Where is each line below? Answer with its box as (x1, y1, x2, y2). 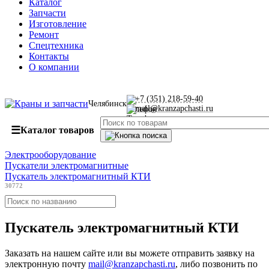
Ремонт (29, 29, 59, 40)
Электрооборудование (5, 150, 96, 160)
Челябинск (88, 99, 127, 108)
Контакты (29, 51, 69, 61)
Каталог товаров (20, 125, 94, 135)
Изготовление (29, 19, 86, 29)
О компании (29, 62, 79, 72)
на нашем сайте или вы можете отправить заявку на (39, 247, 255, 258)
